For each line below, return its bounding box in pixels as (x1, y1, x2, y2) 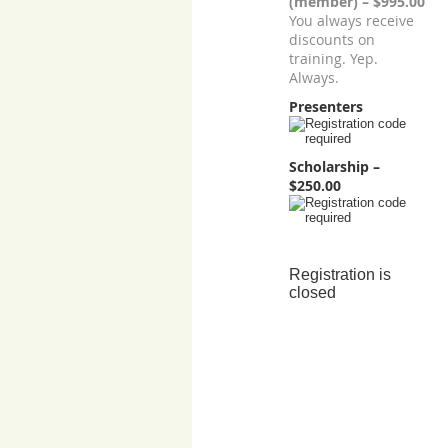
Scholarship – (289, 157, 380, 176)
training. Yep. (289, 49, 378, 68)
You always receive (289, 11, 414, 30)
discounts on (289, 30, 375, 49)
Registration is (289, 266, 391, 283)
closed (289, 284, 336, 301)
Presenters (289, 97, 363, 116)
